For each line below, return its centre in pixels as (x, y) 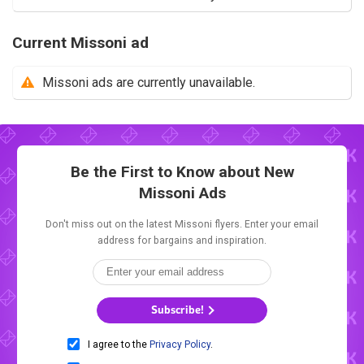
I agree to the (119, 344)
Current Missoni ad (80, 43)
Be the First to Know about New (182, 171)
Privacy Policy (180, 344)
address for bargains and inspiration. (182, 240)
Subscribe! (179, 310)
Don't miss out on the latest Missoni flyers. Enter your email (182, 224)
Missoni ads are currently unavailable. (149, 83)
